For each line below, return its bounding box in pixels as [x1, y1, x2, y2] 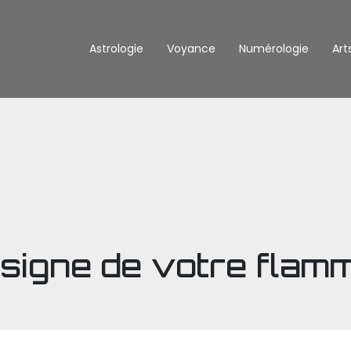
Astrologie [89, 41, 143, 56]
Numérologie [239, 41, 309, 56]
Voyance [167, 41, 215, 56]
